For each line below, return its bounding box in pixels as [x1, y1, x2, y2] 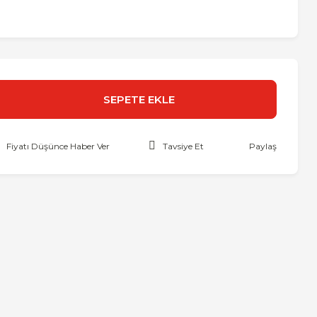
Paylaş [248, 141, 277, 151]
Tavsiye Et [162, 141, 204, 151]
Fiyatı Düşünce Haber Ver [6, 141, 110, 151]
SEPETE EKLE [103, 92, 175, 106]
